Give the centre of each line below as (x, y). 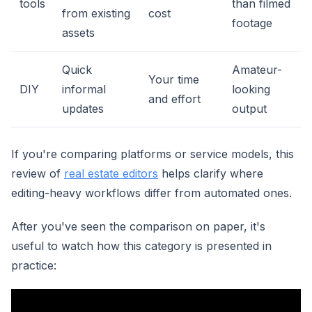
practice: (34, 265)
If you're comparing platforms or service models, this (153, 154)
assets (78, 33)
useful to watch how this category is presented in (141, 246)
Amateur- (257, 70)
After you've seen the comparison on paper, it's (138, 226)
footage (252, 23)
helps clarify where (211, 173)
